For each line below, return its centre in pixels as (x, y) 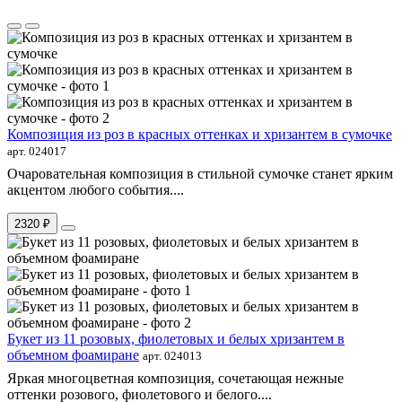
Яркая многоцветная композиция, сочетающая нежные (175, 378)
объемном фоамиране (73, 354)
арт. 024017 (37, 151)
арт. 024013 (172, 355)
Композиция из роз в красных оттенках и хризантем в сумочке (200, 134)
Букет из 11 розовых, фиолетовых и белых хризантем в (176, 338)
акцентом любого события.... (96, 189)
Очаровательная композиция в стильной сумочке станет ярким (200, 173)
